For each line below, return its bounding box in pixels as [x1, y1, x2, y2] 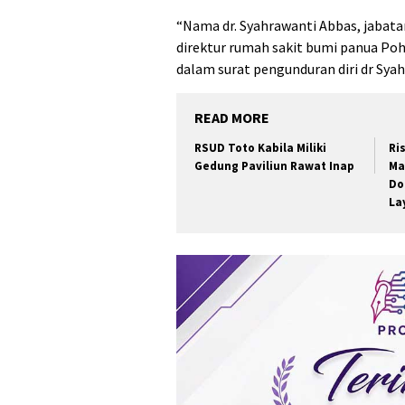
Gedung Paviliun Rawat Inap [194, 157, 354, 174]
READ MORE [194, 108, 269, 127]
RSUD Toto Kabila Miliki [194, 139, 326, 155]
